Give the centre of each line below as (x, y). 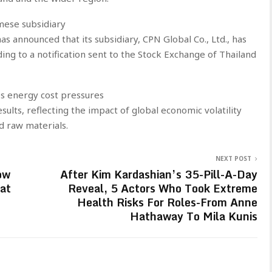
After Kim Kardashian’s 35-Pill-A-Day (159, 174)
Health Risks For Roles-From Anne (167, 202)
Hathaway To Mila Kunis (194, 216)
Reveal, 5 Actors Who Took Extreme (163, 188)
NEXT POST (233, 158)
